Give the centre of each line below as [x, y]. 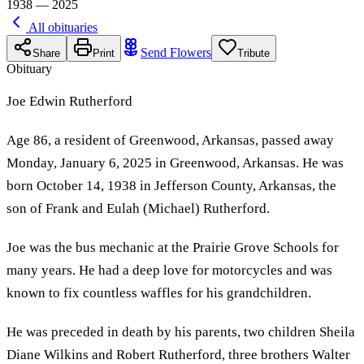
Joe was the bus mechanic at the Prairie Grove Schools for [173, 247]
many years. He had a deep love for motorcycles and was [169, 270]
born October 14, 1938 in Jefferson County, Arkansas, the [171, 185]
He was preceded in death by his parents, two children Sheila [181, 331]
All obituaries [62, 27]
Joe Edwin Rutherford [69, 101]
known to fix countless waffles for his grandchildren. [159, 292]
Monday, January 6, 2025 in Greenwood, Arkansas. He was [175, 162]
